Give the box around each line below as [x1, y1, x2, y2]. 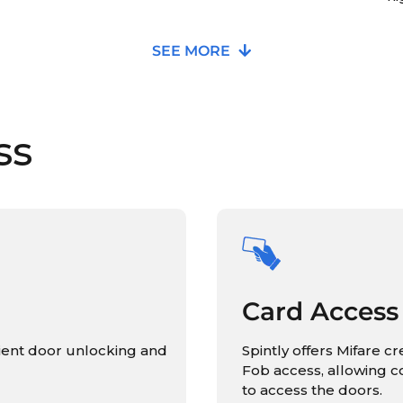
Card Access [241, 295, 399, 327]
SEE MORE [152, 41, 234, 59]
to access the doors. [241, 381, 382, 399]
